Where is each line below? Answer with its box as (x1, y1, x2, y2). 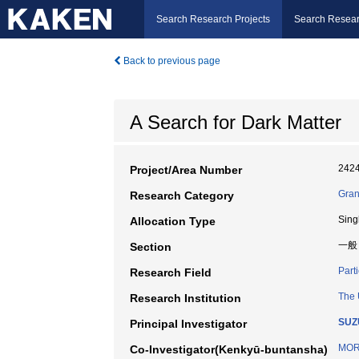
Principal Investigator (130, 317, 247, 330)
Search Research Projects (156, 14, 270, 25)
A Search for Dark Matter (130, 111, 341, 133)
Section (130, 240, 171, 253)
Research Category (130, 189, 234, 202)
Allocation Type (130, 215, 216, 228)
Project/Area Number (130, 163, 242, 176)
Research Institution (130, 292, 241, 305)
